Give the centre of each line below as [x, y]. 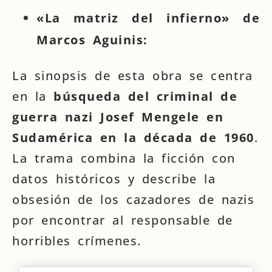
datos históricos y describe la [114, 179]
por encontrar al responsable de [123, 220]
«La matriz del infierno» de [148, 18]
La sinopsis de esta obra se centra [132, 76]
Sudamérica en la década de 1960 [133, 138]
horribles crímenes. [77, 241]
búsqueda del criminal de [145, 96]
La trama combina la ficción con [124, 158]
